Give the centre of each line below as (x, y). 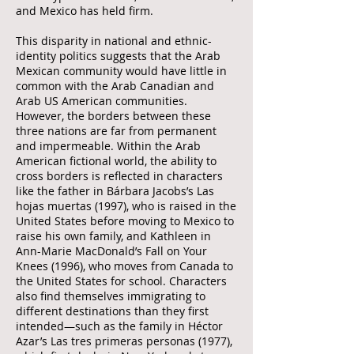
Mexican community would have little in (121, 71)
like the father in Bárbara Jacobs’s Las (115, 191)
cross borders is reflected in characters (119, 176)
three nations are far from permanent (116, 131)
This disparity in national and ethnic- (114, 41)
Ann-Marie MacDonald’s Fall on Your (111, 251)
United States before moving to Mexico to (125, 221)
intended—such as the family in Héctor (119, 326)
